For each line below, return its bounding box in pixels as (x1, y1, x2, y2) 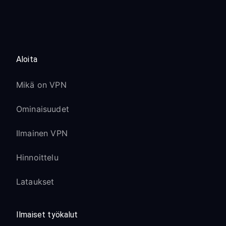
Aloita (16, 54, 37, 64)
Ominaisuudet (16, 104, 69, 114)
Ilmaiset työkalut (16, 210, 78, 219)
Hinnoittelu (16, 152, 59, 162)
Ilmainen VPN (16, 128, 68, 138)
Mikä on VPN (16, 80, 67, 90)
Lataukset (16, 177, 54, 187)
